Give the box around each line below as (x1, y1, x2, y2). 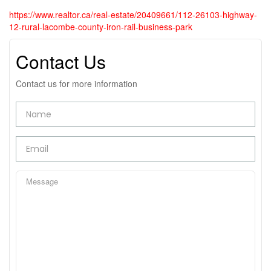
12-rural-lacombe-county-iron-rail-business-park (9, 21, 192, 33)
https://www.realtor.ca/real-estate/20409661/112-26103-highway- (9, 8, 257, 21)
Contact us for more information (16, 77, 137, 90)
